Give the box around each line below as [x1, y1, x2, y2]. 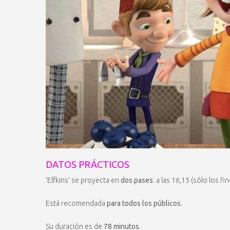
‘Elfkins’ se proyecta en [46, 176, 121, 184]
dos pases [121, 176, 153, 184]
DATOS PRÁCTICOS [46, 159, 129, 169]
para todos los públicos [107, 199, 181, 207]
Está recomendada [46, 199, 107, 207]
